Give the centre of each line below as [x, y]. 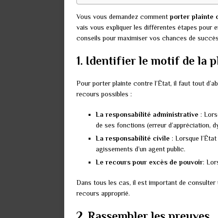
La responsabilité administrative [147, 115]
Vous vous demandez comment [123, 17]
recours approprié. [103, 193]
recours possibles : [104, 94]
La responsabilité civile [133, 138]
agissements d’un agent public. [141, 149]
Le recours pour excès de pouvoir [149, 162]
